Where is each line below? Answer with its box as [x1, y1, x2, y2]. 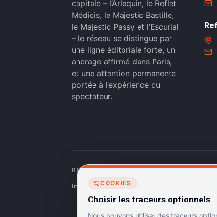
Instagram [72, 182, 104, 190]
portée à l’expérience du [72, 80, 160, 90]
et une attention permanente [72, 68, 176, 78]
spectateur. [72, 92, 112, 101]
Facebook [110, 182, 142, 190]
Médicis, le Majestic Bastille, [72, 10, 174, 20]
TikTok [182, 182, 203, 190]
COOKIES [100, 179, 132, 186]
